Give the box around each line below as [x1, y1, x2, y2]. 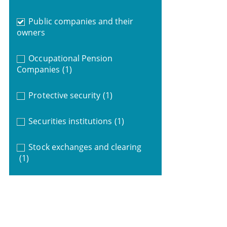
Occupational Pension [28, 52, 113, 64]
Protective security [28, 89, 101, 101]
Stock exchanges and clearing [28, 141, 142, 153]
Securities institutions [28, 115, 112, 127]
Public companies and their [28, 15, 134, 27]
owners [16, 26, 45, 38]
